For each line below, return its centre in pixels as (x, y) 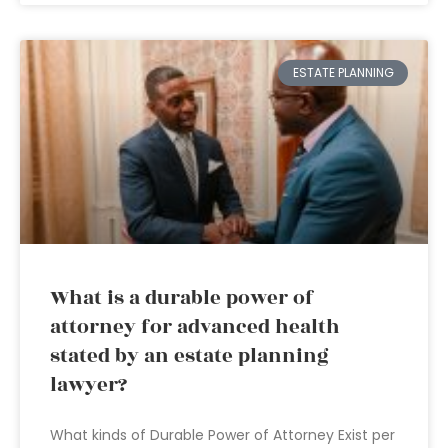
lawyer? (88, 385)
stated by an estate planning (189, 356)
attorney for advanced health (195, 327)
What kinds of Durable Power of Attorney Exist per (222, 435)
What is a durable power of (182, 298)
